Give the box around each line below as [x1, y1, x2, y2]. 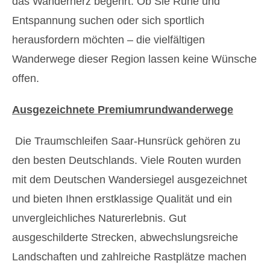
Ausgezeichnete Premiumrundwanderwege [12, 104, 233, 116]
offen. [12, 72, 39, 84]
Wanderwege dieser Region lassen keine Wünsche [12, 53, 257, 65]
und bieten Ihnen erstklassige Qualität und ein [12, 193, 232, 205]
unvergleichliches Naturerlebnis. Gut [12, 212, 186, 224]
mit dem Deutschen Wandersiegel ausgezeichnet [12, 174, 247, 186]
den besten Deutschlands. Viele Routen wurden [12, 154, 241, 166]
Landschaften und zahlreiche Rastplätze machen [12, 251, 246, 263]
